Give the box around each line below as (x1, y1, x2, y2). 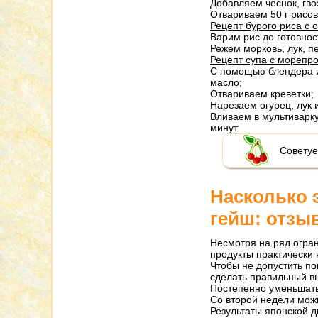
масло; (210, 77, 243, 88)
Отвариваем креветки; (210, 88, 314, 99)
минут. (210, 122, 240, 133)
